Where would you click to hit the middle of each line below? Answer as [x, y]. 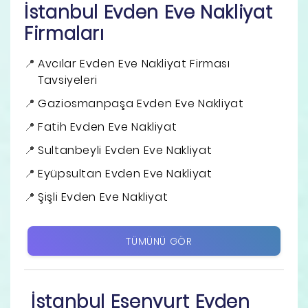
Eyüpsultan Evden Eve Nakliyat [125, 173]
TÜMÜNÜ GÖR [159, 241]
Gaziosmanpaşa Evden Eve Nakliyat [141, 103]
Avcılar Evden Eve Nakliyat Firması [134, 63]
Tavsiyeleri [68, 80]
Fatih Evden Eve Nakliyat [108, 126]
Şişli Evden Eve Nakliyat [103, 197]
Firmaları [64, 33]
